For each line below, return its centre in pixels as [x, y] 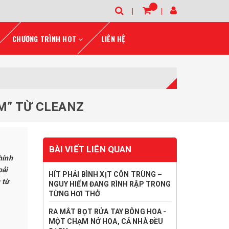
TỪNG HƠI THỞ [74, 194]
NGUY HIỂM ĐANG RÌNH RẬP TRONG [110, 184]
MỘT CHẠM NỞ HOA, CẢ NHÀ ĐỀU [106, 221]
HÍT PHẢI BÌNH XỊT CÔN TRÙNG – [105, 174]
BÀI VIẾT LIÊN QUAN [90, 149]
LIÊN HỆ [113, 39]
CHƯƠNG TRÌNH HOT [45, 39]
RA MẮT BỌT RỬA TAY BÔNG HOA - [107, 212]
